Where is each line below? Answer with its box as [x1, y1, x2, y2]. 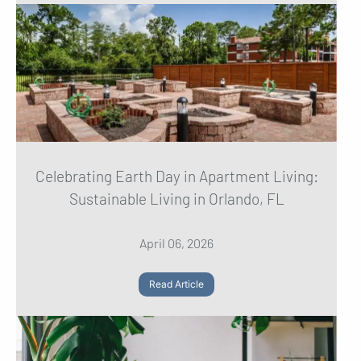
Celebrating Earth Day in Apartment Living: [35, 166, 318, 185]
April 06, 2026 [139, 234, 214, 251]
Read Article [149, 277, 204, 290]
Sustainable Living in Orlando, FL [68, 189, 284, 208]
